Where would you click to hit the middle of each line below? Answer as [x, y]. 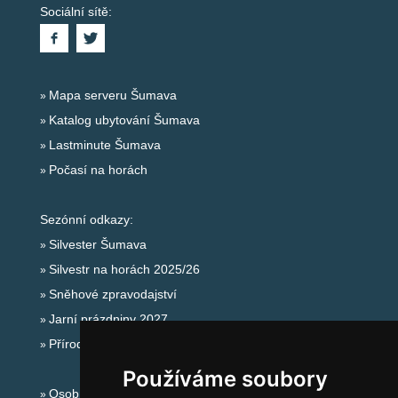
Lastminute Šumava [104, 145]
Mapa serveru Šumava [112, 95]
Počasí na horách [98, 170]
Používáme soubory [225, 379]
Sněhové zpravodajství [112, 294]
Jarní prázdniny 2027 [108, 319]
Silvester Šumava [97, 244]
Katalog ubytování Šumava [124, 120]
